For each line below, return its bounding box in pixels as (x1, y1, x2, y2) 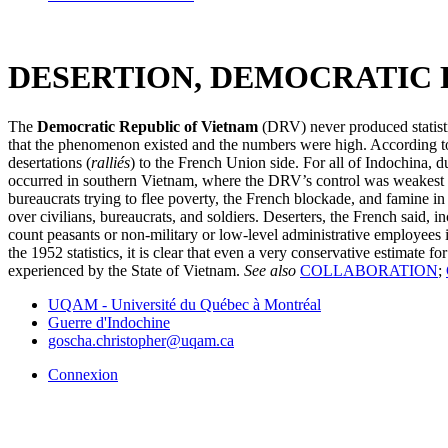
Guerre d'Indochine (48, 313, 170, 331)
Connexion (48, 365, 118, 383)
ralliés (91, 153, 130, 171)
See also (244, 261, 300, 279)
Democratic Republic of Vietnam (37, 117, 258, 135)
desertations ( (8, 153, 91, 171)
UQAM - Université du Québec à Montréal (48, 295, 321, 313)
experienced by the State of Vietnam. (8, 261, 244, 279)
